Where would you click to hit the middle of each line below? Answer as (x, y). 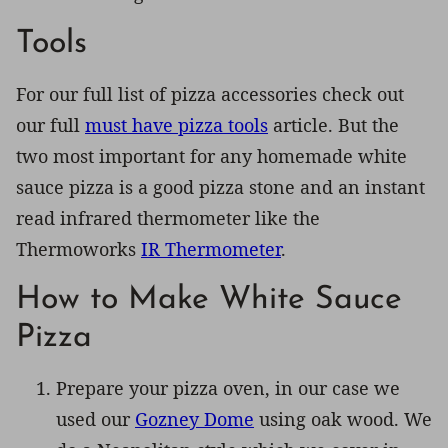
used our (95, 418)
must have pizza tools (176, 124)
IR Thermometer (211, 248)
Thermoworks (78, 248)
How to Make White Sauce (209, 299)
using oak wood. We (343, 418)
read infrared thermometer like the (168, 217)
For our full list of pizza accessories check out (210, 93)
